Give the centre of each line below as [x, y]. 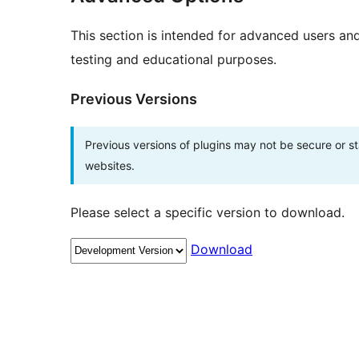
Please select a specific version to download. [208, 213]
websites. [110, 166]
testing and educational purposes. [173, 60]
